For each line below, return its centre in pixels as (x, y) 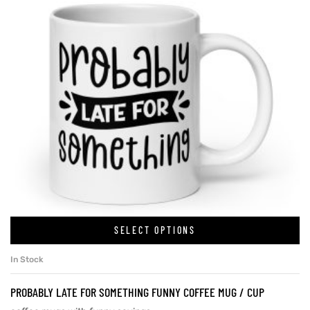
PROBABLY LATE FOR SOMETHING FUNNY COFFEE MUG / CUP (137, 292)
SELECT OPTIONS (155, 230)
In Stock (27, 259)
